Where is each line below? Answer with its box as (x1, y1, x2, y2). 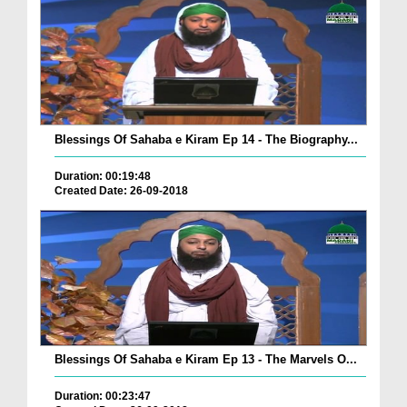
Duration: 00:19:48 (55, 169, 151, 183)
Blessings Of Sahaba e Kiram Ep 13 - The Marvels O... (55, 352, 357, 367)
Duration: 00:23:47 (55, 390, 151, 403)
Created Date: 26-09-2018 (55, 184, 188, 197)
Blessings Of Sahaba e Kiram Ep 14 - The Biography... (55, 132, 358, 146)
